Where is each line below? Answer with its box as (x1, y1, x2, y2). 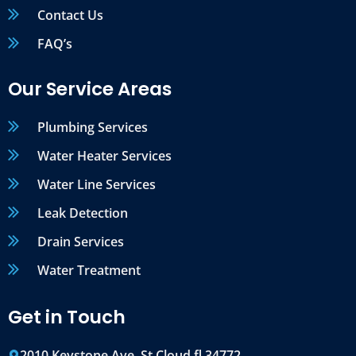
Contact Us (37, 6, 103, 25)
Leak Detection (37, 204, 128, 222)
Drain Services (37, 233, 124, 251)
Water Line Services (37, 176, 156, 194)
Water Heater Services (37, 147, 172, 165)
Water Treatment (37, 261, 141, 280)
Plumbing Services (37, 118, 148, 137)
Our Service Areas (8, 76, 172, 103)
